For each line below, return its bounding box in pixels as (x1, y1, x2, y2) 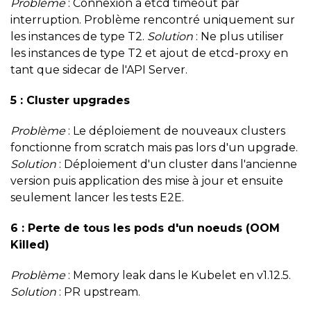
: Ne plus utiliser (193, 29, 284, 43)
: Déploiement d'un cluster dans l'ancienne (56, 157, 297, 171)
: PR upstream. (56, 285, 140, 299)
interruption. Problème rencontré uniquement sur (10, 12, 295, 26)
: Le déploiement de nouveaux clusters (65, 124, 285, 137)
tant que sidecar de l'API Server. (10, 62, 187, 76)
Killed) (10, 237, 49, 251)
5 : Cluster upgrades (10, 93, 130, 107)
